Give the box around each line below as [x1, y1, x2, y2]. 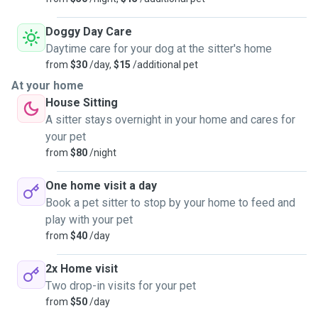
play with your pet [45, 213, 133, 226]
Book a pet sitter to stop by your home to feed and [45, 196, 295, 209]
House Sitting [45, 96, 118, 109]
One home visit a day [45, 179, 157, 192]
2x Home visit [45, 262, 118, 275]
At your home [11, 79, 84, 92]
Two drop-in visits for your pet [45, 279, 196, 292]
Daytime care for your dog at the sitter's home [45, 42, 272, 55]
